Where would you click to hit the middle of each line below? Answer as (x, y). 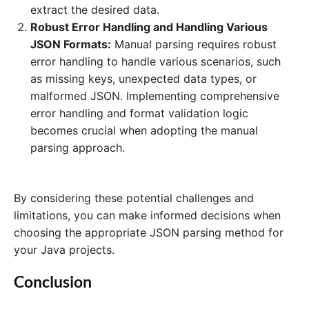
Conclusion (53, 281)
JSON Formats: (71, 44)
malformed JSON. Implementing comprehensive (155, 96)
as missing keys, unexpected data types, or (143, 78)
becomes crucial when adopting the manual (144, 130)
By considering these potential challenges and (134, 198)
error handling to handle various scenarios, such (156, 61)
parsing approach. (78, 147)
